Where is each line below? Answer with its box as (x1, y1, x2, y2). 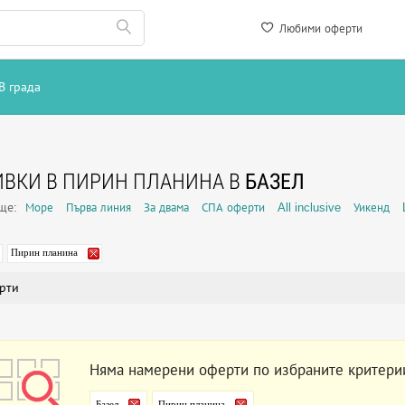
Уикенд (353, 201, 390, 214)
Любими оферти (276, 22, 363, 35)
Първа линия (66, 201, 131, 214)
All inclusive (278, 201, 341, 214)
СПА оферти (202, 201, 265, 214)
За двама (144, 201, 189, 214)
